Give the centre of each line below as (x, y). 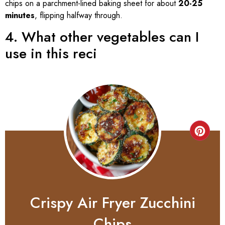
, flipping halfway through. (79, 16)
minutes (20, 16)
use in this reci (51, 54)
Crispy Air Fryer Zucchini (113, 203)
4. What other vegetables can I (102, 37)
